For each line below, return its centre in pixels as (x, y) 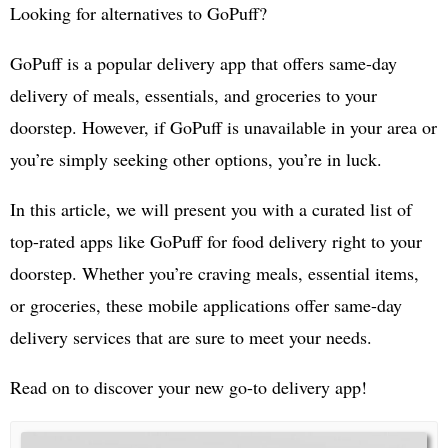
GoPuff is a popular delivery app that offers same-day (203, 62)
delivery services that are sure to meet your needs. (191, 336)
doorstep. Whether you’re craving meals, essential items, (214, 272)
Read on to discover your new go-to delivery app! (188, 386)
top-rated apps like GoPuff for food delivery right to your (216, 240)
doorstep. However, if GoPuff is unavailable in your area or (223, 126)
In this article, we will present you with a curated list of (211, 208)
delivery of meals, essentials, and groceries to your (193, 94)
